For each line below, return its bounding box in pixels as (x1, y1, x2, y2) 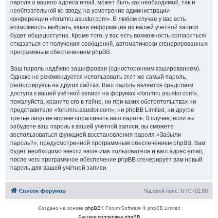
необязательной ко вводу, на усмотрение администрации (10, 7, 170, 14)
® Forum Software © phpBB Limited (100, 205, 181, 211)
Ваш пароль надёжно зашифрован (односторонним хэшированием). (10, 65, 200, 72)
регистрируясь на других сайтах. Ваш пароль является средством (10, 82, 193, 89)
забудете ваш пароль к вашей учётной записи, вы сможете (10, 123, 174, 130)
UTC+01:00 (181, 188, 208, 194)
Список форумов (18, 188, 66, 194)
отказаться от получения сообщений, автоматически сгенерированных (10, 40, 208, 47)
